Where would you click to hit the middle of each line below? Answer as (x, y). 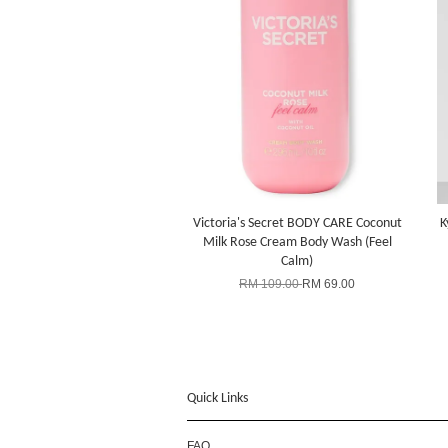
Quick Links (217, 399)
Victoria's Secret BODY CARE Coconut (297, 224)
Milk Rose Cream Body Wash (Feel (297, 243)
